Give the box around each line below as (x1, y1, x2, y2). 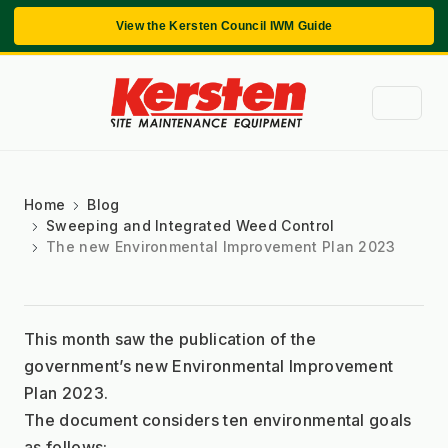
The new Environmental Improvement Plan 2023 (46, 237, 396, 255)
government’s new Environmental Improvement (24, 355, 394, 376)
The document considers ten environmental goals (24, 409, 412, 430)
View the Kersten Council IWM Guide (115, 19, 333, 33)
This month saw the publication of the (24, 328, 316, 349)
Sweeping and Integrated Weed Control (46, 216, 335, 234)
